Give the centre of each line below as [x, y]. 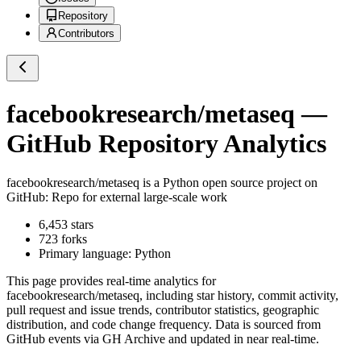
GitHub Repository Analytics [166, 143]
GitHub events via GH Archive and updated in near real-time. [163, 339]
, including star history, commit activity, [239, 296]
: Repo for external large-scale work [136, 197]
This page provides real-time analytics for [111, 281]
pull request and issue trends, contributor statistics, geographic [163, 310]
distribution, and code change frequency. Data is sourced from [164, 325]
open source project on [258, 183]
